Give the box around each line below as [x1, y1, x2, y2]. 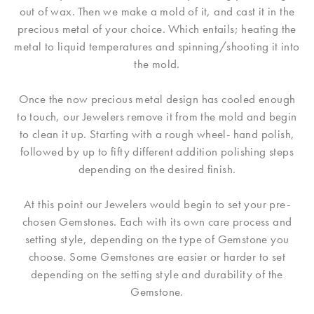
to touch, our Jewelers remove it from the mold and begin [17, 109, 297, 125]
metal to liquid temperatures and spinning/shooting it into [14, 39, 300, 55]
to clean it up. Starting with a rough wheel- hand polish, [19, 126, 295, 142]
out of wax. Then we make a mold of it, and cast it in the [19, 4, 295, 20]
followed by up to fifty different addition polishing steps [20, 144, 294, 160]
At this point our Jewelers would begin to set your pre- [24, 196, 290, 212]
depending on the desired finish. [78, 161, 236, 177]
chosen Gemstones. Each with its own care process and [22, 214, 292, 230]
